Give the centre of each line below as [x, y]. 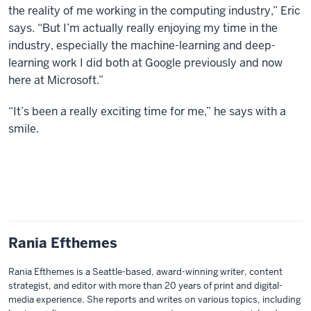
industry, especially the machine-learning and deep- [142, 46]
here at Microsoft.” [56, 81]
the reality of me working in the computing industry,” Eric [154, 11]
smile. [24, 129]
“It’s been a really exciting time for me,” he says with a [147, 112]
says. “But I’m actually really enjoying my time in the [143, 28]
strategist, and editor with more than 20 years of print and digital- [145, 286]
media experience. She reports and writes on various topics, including [154, 300]
